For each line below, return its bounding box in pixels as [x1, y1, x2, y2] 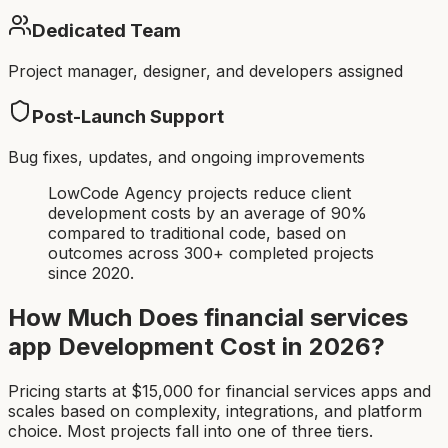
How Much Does [8, 302, 204, 332]
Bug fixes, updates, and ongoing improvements [8, 147, 365, 168]
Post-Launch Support [32, 105, 224, 129]
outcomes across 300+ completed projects [48, 243, 374, 264]
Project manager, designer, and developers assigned [8, 60, 403, 81]
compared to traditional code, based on [48, 223, 346, 244]
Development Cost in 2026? [52, 331, 385, 361]
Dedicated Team [32, 18, 181, 42]
